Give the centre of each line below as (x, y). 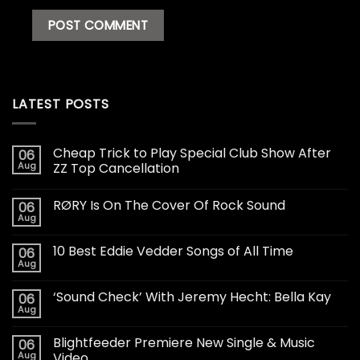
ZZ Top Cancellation (116, 169)
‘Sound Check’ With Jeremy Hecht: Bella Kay (192, 297)
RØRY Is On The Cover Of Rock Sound (169, 206)
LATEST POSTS (61, 104)
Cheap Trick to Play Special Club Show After (192, 153)
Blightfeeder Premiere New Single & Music (184, 343)
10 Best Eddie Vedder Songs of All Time (173, 252)
